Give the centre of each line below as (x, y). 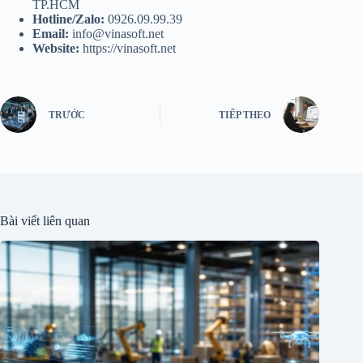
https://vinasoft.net (128, 48)
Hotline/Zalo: (68, 19)
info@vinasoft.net (118, 33)
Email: (51, 33)
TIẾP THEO (245, 115)
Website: (56, 48)
